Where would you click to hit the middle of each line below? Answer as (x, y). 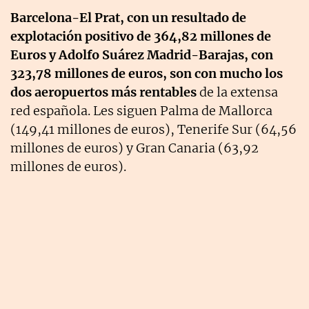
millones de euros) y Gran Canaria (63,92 (134, 148)
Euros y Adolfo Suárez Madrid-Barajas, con (142, 54)
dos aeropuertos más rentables (103, 92)
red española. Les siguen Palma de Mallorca (141, 110)
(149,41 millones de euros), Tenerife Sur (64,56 (153, 129)
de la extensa (237, 92)
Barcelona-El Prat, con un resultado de (128, 17)
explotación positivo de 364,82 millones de (141, 36)
